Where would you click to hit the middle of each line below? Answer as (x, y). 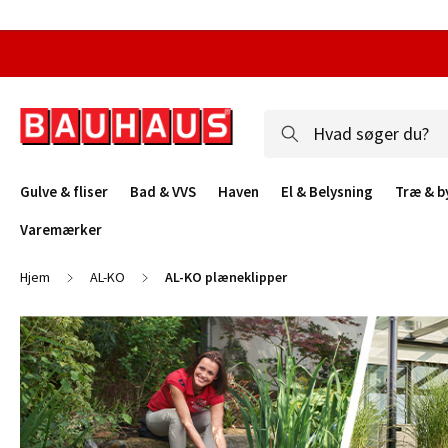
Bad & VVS (163, 191)
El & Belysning (327, 191)
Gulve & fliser (64, 191)
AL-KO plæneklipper (226, 277)
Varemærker (61, 229)
